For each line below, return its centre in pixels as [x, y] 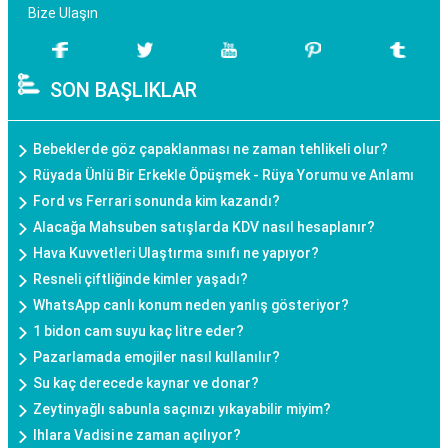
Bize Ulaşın [63, 13]
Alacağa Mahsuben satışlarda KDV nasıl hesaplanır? [204, 227]
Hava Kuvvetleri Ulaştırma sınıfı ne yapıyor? [176, 253]
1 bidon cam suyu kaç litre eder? [138, 331]
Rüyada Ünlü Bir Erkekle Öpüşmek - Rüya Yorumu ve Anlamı [223, 175]
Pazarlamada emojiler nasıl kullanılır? [156, 357]
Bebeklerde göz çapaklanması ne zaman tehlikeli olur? [210, 149]
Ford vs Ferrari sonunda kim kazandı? [156, 201]
